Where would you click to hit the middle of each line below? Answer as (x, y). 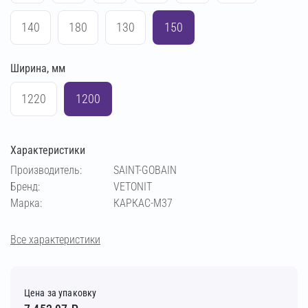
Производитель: (46, 170)
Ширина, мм (38, 68)
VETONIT (133, 187)
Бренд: (25, 187)
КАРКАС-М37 (143, 203)
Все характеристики (55, 239)
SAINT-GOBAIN (145, 170)
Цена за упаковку (60, 293)
